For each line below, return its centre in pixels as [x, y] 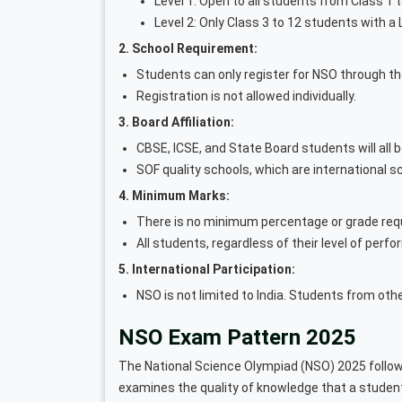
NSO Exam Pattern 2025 [237, 337]
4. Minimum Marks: [174, 195]
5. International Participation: [207, 269]
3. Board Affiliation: [176, 122]
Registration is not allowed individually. [246, 96]
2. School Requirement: [188, 48]
